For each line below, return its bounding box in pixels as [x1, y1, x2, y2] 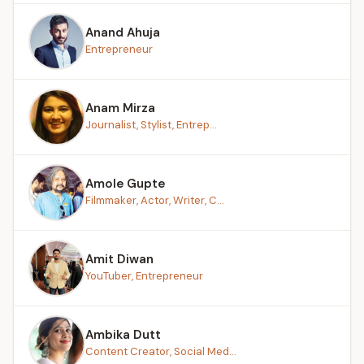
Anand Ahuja [85, 24, 160, 41]
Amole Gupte [85, 175, 165, 192]
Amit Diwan [85, 250, 154, 267]
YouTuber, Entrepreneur [85, 268, 203, 283]
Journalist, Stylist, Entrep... [85, 117, 217, 132]
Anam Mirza [85, 99, 155, 116]
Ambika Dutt [85, 326, 161, 343]
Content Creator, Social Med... [85, 344, 236, 358]
